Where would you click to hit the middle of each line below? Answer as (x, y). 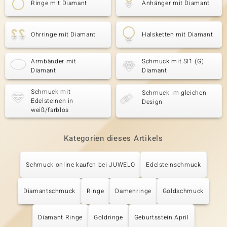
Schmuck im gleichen (174, 93)
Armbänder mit (54, 61)
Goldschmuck (183, 191)
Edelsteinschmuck (174, 165)
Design (152, 102)
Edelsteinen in (52, 101)
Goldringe (108, 217)
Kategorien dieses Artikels (113, 138)
